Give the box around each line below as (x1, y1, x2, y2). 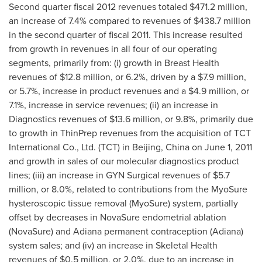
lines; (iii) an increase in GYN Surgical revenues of (9, 168, 213, 182)
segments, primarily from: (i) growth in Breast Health (9, 56, 219, 70)
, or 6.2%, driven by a (111, 70, 198, 84)
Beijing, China (132, 140, 189, 154)
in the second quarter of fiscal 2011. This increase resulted (9, 28, 243, 42)
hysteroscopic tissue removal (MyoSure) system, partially (9, 196, 238, 210)
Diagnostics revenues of (9, 112, 109, 126)
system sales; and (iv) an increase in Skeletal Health (9, 239, 218, 252)
